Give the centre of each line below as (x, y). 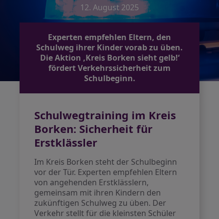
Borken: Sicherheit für (94, 129)
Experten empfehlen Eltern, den (109, 37)
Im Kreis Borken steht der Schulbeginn (106, 162)
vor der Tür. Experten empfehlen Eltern (106, 172)
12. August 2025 (109, 7)
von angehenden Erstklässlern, (92, 182)
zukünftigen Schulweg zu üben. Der (100, 203)
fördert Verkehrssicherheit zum (109, 68)
